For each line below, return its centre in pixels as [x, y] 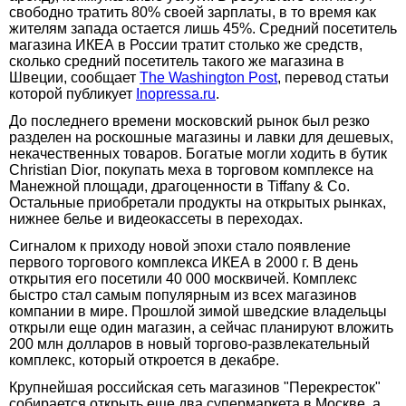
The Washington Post [208, 77]
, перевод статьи [333, 77]
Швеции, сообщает [74, 77]
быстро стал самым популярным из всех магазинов [183, 295]
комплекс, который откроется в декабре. [144, 360]
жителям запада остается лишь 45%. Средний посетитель [203, 28]
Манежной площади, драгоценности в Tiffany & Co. [179, 186]
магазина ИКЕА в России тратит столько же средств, [186, 44]
